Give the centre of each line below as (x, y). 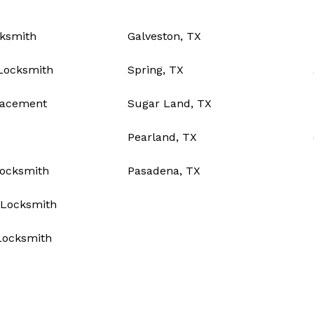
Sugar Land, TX (169, 104)
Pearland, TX (162, 137)
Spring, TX (155, 70)
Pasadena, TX (164, 171)
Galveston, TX (164, 36)
